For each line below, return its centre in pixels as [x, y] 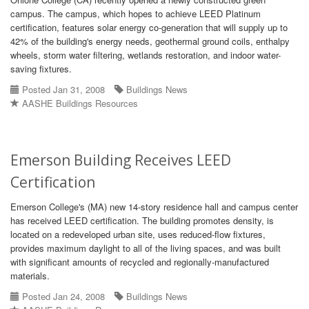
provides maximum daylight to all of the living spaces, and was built [146, 248]
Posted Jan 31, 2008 [62, 89]
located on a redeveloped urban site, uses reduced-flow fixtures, [138, 234]
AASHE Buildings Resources [80, 103]
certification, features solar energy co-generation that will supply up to [149, 27]
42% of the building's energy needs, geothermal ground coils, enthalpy [150, 41]
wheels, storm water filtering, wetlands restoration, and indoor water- [146, 55]
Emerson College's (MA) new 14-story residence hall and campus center [154, 207]
